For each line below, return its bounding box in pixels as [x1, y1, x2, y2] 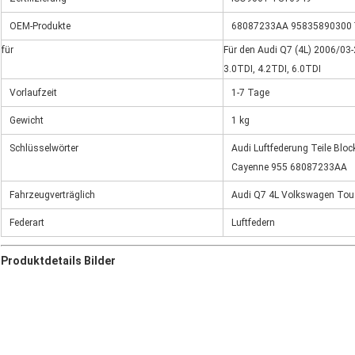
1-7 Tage [231, 87, 269, 99]
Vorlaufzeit [10, 87, 57, 99]
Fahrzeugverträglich [10, 189, 95, 201]
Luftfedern [231, 217, 275, 229]
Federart [10, 217, 44, 229]
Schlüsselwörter [10, 143, 78, 155]
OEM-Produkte [10, 21, 71, 32]
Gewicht [10, 115, 44, 127]
